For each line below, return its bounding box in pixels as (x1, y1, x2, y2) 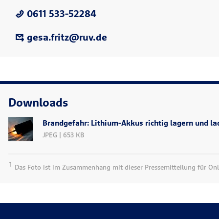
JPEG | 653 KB (43, 130, 85, 139)
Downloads (8, 94, 68, 109)
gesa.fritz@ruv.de (27, 30, 107, 43)
